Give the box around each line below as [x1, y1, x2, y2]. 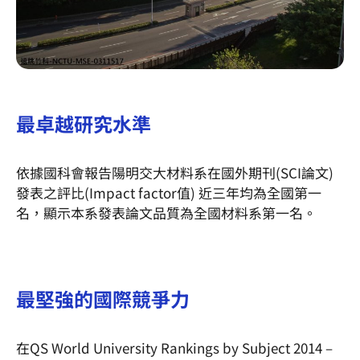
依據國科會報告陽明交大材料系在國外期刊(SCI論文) [16, 162, 333, 182]
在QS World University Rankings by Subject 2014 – [16, 337, 333, 358]
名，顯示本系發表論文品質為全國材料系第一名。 [16, 202, 317, 223]
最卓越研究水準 [16, 108, 151, 137]
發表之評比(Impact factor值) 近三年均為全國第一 [16, 182, 321, 202]
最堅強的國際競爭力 [16, 284, 190, 313]
